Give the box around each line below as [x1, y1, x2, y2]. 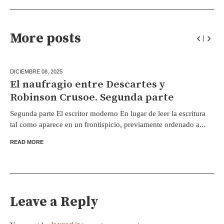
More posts [10, 30, 81, 47]
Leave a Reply [10, 193, 98, 211]
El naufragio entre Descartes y [10, 78, 165, 91]
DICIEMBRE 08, [10, 68, 50, 75]
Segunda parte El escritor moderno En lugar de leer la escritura [10, 109, 205, 118]
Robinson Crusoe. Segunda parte [10, 91, 174, 104]
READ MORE [10, 139, 43, 145]
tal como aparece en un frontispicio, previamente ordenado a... [10, 120, 205, 129]
